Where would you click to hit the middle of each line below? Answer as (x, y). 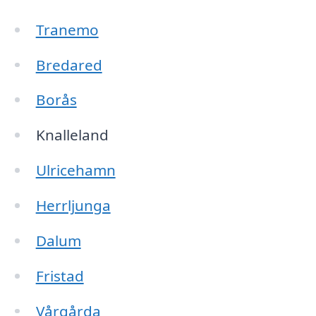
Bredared (69, 65)
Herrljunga (73, 205)
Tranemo (67, 29)
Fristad (60, 275)
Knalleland (72, 135)
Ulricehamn (75, 170)
